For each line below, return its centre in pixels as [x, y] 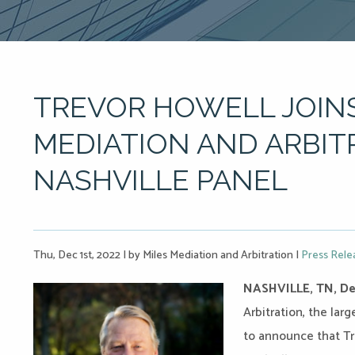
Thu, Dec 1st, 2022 [78, 256]
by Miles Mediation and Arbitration [211, 256]
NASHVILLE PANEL [160, 180]
